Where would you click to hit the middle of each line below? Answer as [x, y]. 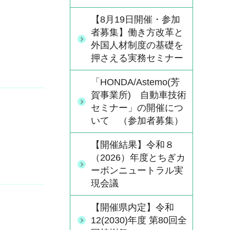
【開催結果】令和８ [132, 145]
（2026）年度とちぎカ [138, 158]
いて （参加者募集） [137, 121]
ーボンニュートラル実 [137, 170]
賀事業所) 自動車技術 [139, 95]
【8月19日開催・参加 [136, 20]
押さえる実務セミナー [137, 58]
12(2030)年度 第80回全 [139, 220]
